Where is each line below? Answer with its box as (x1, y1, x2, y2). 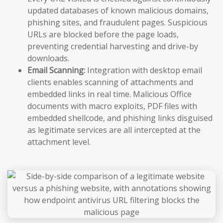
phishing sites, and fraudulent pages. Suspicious (27, 16, 208, 28)
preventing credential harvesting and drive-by (27, 40, 198, 52)
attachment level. (27, 136, 91, 147)
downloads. (27, 52, 69, 64)
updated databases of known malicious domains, (27, 4, 209, 16)
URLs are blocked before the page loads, (27, 28, 179, 40)
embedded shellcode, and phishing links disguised (27, 112, 213, 123)
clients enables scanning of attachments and (27, 76, 193, 88)
